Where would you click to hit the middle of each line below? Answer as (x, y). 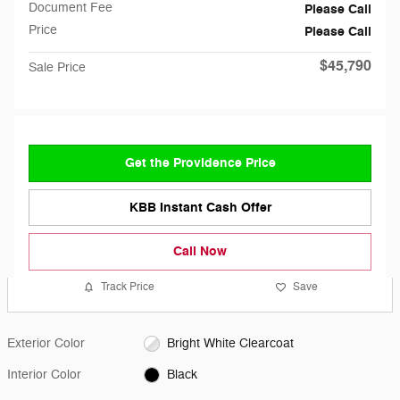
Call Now (200, 252)
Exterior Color (46, 343)
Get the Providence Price (200, 163)
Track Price (127, 287)
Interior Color (44, 374)
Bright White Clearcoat (230, 343)
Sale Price (57, 67)
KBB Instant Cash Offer (200, 207)
